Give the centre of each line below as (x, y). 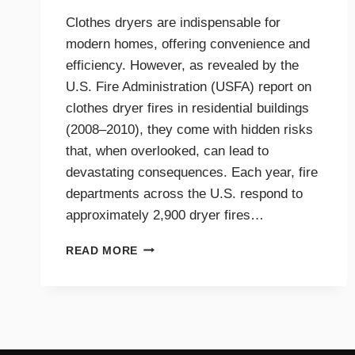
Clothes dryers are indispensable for (173, 22)
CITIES (157, 346)
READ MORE (102, 250)
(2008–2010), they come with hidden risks (189, 129)
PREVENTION (176, 280)
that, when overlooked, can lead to (167, 151)
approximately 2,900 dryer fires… (165, 215)
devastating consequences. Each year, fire (192, 172)
